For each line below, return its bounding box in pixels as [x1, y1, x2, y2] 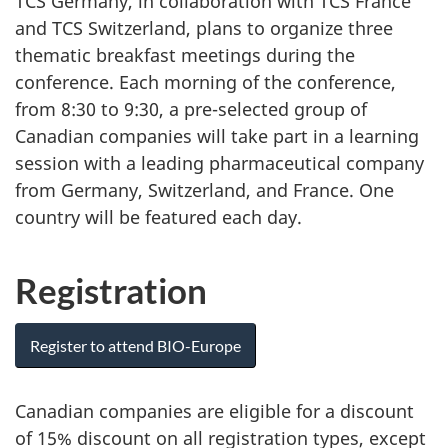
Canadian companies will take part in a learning [15, 123, 419, 148]
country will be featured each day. [15, 204, 302, 229]
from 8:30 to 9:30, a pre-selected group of [15, 96, 367, 121]
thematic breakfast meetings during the [15, 42, 355, 67]
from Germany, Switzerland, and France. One [15, 177, 394, 202]
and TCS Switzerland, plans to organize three [15, 15, 393, 40]
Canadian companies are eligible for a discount [15, 399, 414, 423]
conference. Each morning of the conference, [15, 69, 396, 94]
